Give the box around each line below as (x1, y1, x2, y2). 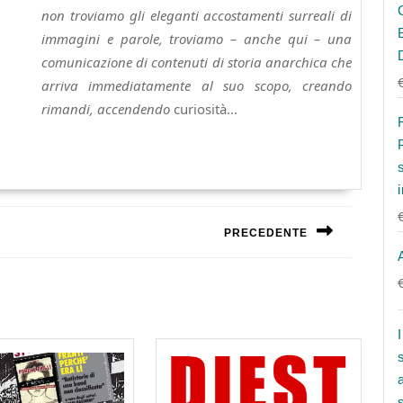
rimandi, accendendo (41, 100, 170, 119)
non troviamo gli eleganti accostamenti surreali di (41, 6, 352, 25)
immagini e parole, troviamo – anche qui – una (41, 30, 352, 49)
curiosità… (170, 100, 237, 119)
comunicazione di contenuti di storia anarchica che (41, 53, 352, 72)
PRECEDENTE (224, 227, 308, 240)
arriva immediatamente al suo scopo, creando (41, 76, 352, 95)
